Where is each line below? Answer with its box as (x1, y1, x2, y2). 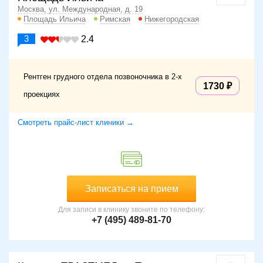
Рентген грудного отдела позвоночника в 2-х (23, 72, 182, 82)
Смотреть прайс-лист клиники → (18, 118, 134, 127)
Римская (100, 15, 130, 24)
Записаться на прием (85, 184, 178, 194)
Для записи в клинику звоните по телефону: (58, 205, 205, 214)
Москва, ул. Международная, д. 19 (18, 5, 143, 14)
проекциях (23, 90, 60, 99)
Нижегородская (144, 15, 199, 24)
